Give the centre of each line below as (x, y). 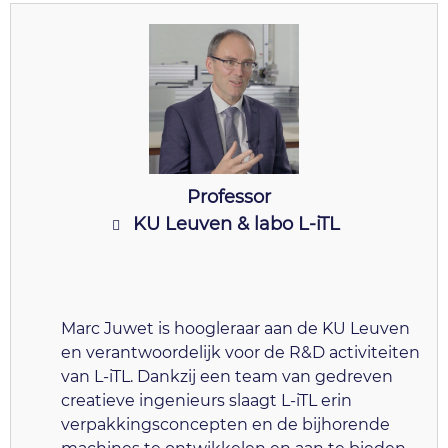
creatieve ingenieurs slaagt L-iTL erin (206, 401)
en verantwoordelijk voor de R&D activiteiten (240, 353)
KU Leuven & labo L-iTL (236, 224)
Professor (229, 197)
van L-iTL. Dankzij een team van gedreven (227, 377)
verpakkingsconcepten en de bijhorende (225, 425)
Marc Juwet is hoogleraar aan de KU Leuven (235, 329)
